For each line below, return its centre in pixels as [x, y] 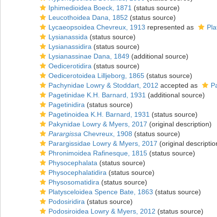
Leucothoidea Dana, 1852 [88, 17]
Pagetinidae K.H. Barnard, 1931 [97, 95]
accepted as [179, 85]
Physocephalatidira [77, 172]
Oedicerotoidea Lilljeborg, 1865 [96, 76]
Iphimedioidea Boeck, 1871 [90, 8]
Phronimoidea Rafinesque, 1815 [98, 153]
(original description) [179, 124]
